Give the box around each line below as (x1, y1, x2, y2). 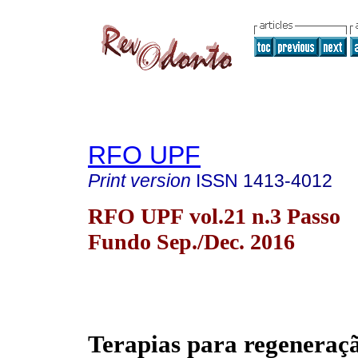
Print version (88, 170, 191, 191)
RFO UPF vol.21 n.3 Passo (88, 203, 340, 229)
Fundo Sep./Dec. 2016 (88, 229, 295, 254)
